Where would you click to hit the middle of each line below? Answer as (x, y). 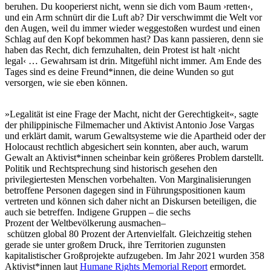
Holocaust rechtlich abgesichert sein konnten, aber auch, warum (126, 147)
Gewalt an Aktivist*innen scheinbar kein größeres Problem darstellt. (134, 158)
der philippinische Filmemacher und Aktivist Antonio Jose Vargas (129, 125)
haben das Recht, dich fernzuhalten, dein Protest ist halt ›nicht (122, 50)
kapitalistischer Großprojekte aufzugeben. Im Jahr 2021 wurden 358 (135, 256)
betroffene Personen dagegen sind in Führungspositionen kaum (125, 191)
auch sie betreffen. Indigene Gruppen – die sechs (98, 212)
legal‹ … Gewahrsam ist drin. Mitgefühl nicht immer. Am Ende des (133, 61)
